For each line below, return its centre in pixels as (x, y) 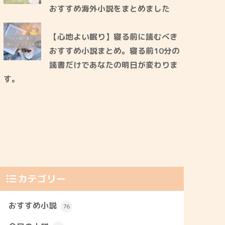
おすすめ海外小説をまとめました (110, 8)
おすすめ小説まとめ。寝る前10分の (115, 50)
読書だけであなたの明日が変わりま (114, 65)
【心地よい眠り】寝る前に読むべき (114, 36)
